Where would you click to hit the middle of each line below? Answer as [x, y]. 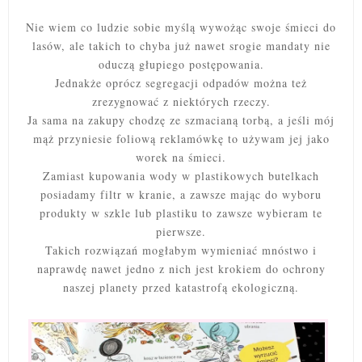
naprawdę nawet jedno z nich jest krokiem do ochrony [181, 269]
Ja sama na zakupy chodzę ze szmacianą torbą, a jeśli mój [181, 120]
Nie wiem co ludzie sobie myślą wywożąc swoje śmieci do [181, 27]
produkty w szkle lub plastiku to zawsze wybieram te [181, 213]
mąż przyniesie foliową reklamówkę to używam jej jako [181, 139]
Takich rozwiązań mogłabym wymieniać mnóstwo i [181, 250]
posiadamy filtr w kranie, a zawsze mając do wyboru [181, 195]
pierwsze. [181, 232]
